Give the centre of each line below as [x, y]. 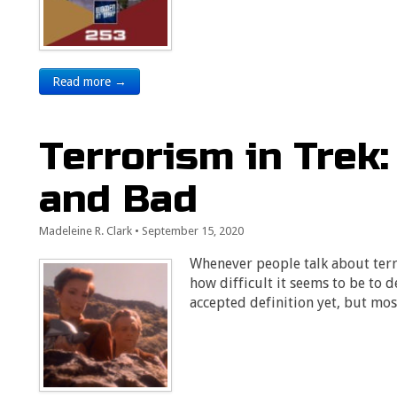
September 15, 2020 [193, 231]
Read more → [90, 82]
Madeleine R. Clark [86, 231]
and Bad [119, 199]
